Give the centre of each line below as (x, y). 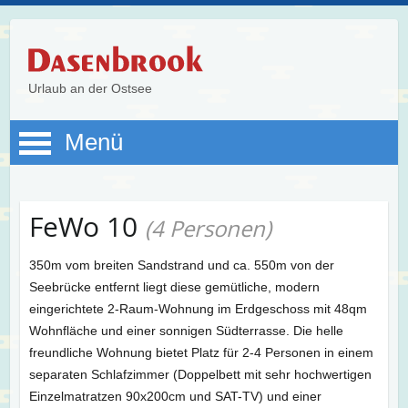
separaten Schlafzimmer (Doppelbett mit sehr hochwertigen (200, 374)
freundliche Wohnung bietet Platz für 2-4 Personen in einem (201, 352)
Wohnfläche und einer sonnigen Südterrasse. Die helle (186, 330)
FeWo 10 (87, 226)
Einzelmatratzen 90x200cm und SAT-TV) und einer (175, 396)
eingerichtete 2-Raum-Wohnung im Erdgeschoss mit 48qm (198, 308)
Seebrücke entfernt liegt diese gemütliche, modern (174, 286)
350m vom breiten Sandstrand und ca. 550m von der (181, 265)
